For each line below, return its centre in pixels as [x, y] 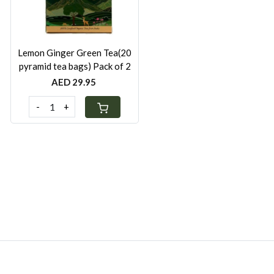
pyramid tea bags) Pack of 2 [112, 66]
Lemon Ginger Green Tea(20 [75, 52]
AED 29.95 [73, 82]
